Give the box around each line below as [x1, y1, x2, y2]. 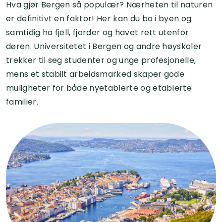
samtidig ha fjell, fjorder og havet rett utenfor [6, 26, 189, 38]
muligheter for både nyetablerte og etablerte [6, 82, 192, 94]
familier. [6, 96, 38, 108]
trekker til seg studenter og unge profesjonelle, [6, 54, 196, 66]
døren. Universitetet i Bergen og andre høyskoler [6, 40, 202, 52]
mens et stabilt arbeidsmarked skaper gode [6, 68, 185, 80]
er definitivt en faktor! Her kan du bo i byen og [6, 12, 192, 24]
